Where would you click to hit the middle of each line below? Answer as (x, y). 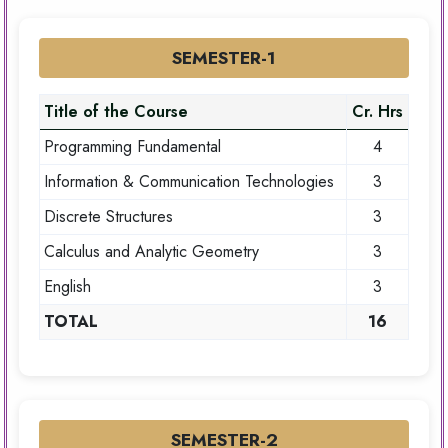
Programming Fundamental (132, 147)
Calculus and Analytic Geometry (151, 252)
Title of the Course (116, 112)
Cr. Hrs (377, 112)
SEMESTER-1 (224, 58)
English (67, 287)
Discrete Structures (108, 217)
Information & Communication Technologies (189, 182)
